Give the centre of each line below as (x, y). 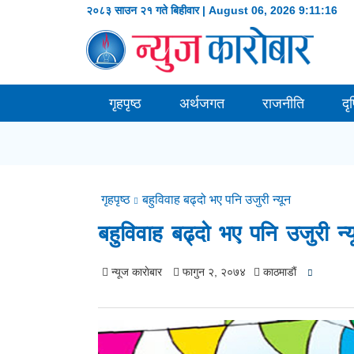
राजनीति (284, 104)
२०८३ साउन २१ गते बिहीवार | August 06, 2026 (193, 10)
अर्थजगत (202, 104)
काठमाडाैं (279, 272)
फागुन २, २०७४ (213, 272)
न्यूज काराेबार (136, 272)
